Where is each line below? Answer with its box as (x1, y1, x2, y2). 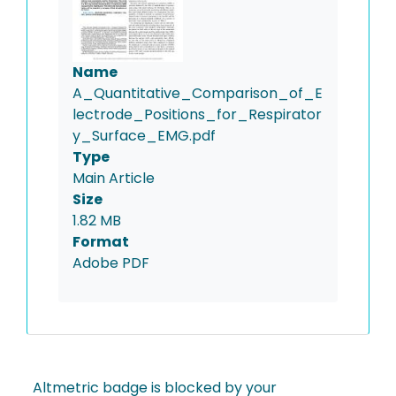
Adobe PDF (72, 253, 149, 274)
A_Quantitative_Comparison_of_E (72, 83, 323, 104)
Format (72, 232, 129, 253)
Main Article (72, 168, 155, 189)
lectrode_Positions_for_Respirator (72, 104, 322, 126)
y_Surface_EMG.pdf (72, 126, 216, 147)
